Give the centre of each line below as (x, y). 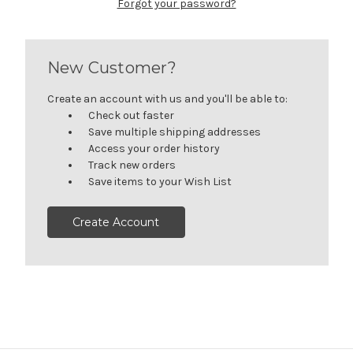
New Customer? (111, 67)
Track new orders (132, 165)
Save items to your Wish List (160, 181)
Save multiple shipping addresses (175, 132)
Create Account (116, 222)
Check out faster (132, 115)
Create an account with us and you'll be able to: (167, 98)
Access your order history (154, 148)
